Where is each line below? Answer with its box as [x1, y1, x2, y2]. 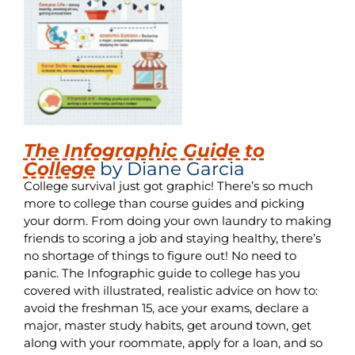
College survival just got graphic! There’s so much [23, 177, 313, 193]
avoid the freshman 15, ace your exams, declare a [23, 300, 309, 315]
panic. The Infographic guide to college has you [23, 265, 300, 281]
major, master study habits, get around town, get [23, 317, 311, 333]
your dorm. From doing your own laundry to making [23, 212, 331, 228]
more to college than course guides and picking [23, 195, 304, 211]
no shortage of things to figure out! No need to [23, 247, 296, 263]
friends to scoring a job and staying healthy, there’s [23, 230, 321, 246]
